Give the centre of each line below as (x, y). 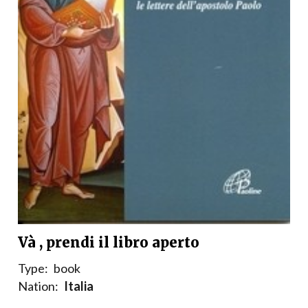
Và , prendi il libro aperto (109, 243)
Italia (79, 286)
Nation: (38, 286)
